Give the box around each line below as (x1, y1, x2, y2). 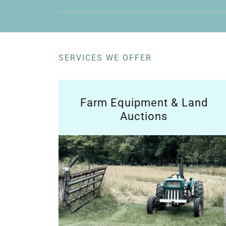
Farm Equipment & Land (80, 96, 208, 109)
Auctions (120, 110, 168, 123)
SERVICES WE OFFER (59, 53, 152, 63)
